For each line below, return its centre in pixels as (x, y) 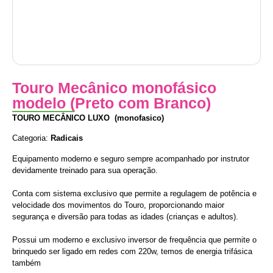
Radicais (67, 138)
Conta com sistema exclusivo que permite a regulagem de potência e (134, 193)
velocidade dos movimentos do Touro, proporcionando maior (118, 205)
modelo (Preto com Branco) (112, 103)
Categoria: (31, 138)
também (27, 263)
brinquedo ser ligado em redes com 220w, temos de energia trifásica (132, 251)
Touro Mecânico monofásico (114, 88)
